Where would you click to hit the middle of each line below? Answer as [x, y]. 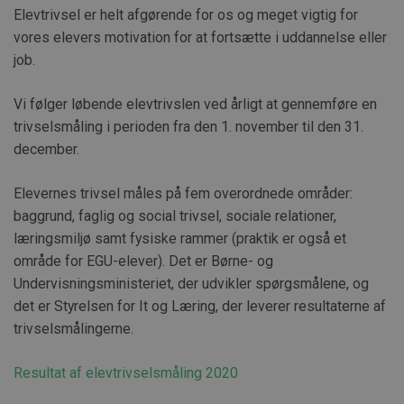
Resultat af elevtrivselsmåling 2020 [126, 372]
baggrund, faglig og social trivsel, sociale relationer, [175, 216]
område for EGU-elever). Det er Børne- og [143, 261]
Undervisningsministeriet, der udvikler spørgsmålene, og [191, 283]
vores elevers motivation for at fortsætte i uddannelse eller [200, 38]
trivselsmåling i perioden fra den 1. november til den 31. [188, 127]
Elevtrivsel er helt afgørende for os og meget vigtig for [186, 15]
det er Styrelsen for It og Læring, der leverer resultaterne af [200, 306]
